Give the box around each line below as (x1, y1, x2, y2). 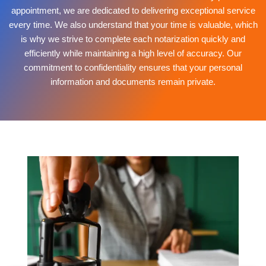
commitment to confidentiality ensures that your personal (24, 62, 242, 73)
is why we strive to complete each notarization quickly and (21, 34, 245, 45)
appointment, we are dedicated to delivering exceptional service (11, 5, 255, 16)
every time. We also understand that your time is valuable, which (8, 20, 258, 30)
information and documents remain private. (50, 77, 216, 87)
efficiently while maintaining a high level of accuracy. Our (24, 48, 242, 59)
